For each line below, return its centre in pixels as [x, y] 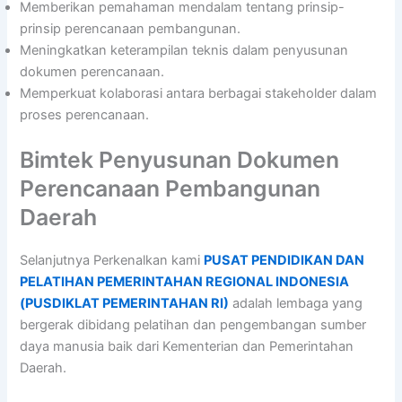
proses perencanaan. [85, 114]
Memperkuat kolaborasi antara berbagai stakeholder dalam [199, 93]
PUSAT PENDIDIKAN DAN [284, 260]
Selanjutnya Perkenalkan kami [112, 260]
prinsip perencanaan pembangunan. [131, 28]
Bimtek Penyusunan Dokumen [180, 159]
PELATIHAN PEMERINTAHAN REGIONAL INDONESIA [185, 281]
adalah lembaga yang [296, 303]
